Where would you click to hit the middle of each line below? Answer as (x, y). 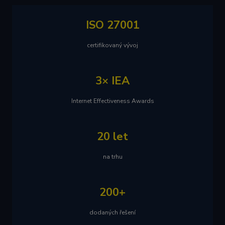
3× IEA (113, 81)
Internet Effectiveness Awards (113, 101)
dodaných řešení (113, 212)
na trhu (113, 157)
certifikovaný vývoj (113, 45)
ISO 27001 (113, 25)
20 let (113, 137)
